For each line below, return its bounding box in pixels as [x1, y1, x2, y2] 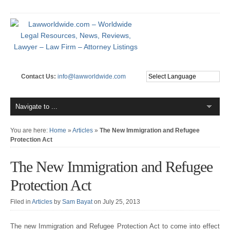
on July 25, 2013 [94, 198, 140, 205]
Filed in [10, 198, 32, 205]
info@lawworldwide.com [57, 73, 126, 80]
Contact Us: [21, 73, 57, 80]
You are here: [10, 127, 49, 134]
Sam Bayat [62, 198, 92, 205]
